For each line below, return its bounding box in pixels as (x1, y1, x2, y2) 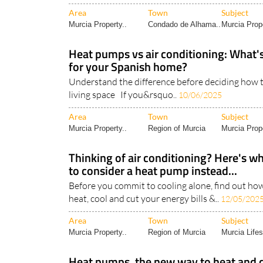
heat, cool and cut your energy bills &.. (69, 193, 221, 205)
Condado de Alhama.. (148, 20, 221, 29)
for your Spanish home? (69, 58, 187, 76)
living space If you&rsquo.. (69, 89, 178, 101)
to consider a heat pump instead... (69, 161, 237, 180)
